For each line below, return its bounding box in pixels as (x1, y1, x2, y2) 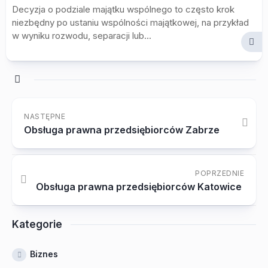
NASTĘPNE (24, 112, 65, 121)
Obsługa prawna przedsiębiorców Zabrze (24, 124, 220, 136)
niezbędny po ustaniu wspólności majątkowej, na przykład (12, 17, 249, 28)
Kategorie (12, 218, 62, 230)
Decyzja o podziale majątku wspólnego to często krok (12, 4, 234, 15)
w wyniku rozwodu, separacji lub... (12, 30, 151, 41)
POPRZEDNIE (195, 169, 244, 178)
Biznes (30, 249, 58, 259)
